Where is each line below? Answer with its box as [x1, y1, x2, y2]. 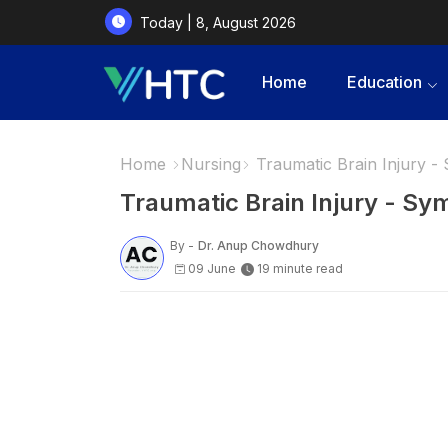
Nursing [180, 154, 241, 174]
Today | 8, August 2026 [139, 13, 296, 31]
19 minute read [256, 261, 343, 277]
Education [346, 72, 422, 92]
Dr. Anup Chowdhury [197, 238, 319, 254]
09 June [187, 261, 236, 277]
